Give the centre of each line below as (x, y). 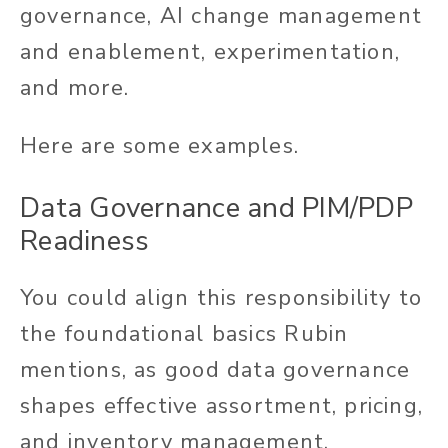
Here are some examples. (160, 146)
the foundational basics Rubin (184, 334)
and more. (74, 88)
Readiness (85, 241)
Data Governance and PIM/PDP (216, 208)
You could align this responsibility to (221, 298)
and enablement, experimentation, (210, 52)
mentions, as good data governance (215, 370)
